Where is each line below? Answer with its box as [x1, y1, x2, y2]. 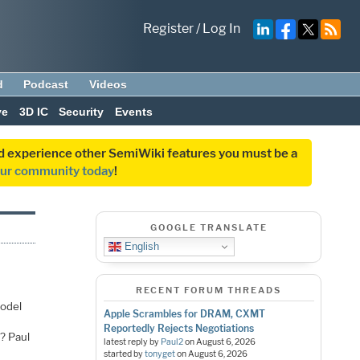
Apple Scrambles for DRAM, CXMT [103, 307, 265, 320]
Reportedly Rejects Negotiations [103, 321, 254, 334]
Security [59, 105, 104, 119]
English [121, 239, 159, 252]
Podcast [23, 78, 69, 91]
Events [115, 105, 153, 119]
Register [143, 21, 194, 36]
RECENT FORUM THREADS [136, 284, 282, 297]
